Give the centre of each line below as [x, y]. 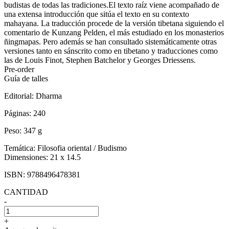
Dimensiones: [27, 157]
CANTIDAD [26, 192]
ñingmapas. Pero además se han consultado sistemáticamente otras [110, 41]
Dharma [49, 96]
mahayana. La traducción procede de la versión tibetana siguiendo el [114, 23]
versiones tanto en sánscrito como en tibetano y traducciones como [111, 51]
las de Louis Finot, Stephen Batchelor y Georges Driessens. [100, 60]
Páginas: [19, 113]
